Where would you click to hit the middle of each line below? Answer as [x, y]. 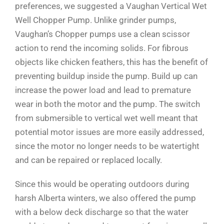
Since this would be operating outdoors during [102, 184]
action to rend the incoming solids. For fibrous [101, 48]
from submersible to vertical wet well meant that [106, 118]
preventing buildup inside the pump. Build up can [106, 76]
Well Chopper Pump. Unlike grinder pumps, [95, 20]
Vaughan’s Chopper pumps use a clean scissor [102, 34]
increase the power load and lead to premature [103, 90]
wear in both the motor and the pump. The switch [107, 104]
